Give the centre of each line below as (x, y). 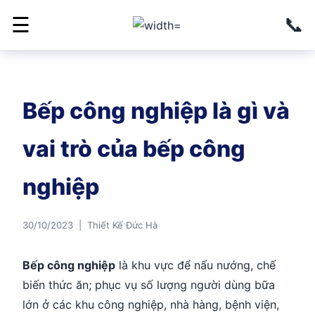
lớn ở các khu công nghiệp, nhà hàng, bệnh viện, (151, 304)
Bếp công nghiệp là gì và (156, 111)
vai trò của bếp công (134, 149)
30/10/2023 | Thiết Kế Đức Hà (90, 225)
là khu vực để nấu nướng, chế (195, 265)
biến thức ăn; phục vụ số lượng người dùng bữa (149, 285)
